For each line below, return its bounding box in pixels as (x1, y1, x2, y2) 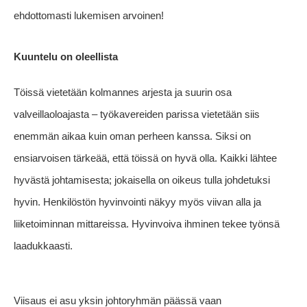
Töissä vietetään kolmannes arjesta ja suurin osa (14, 86, 232, 99)
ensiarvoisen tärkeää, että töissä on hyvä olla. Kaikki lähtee (14, 152, 277, 164)
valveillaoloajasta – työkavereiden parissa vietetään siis (14, 108, 260, 121)
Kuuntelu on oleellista (14, 51, 118, 63)
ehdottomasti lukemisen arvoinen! (14, 10, 164, 22)
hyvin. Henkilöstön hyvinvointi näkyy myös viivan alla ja (14, 196, 261, 208)
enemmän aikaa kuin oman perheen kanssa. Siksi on (14, 130, 251, 143)
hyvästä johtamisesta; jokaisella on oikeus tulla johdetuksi (14, 174, 270, 186)
